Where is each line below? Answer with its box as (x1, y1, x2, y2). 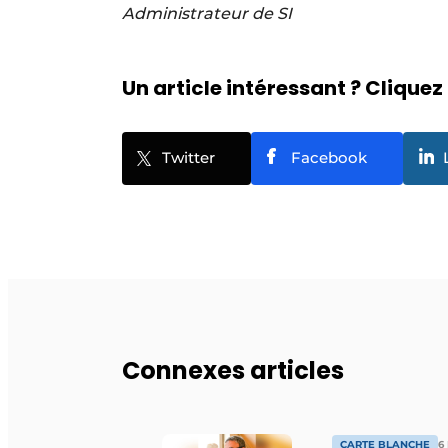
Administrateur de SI (122, 3, 296, 23)
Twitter (162, 147, 215, 167)
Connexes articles (122, 353, 344, 387)
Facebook (291, 147, 367, 167)
